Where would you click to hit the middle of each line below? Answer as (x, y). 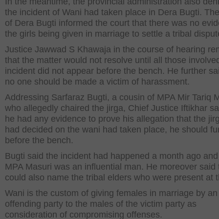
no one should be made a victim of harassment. (97, 82)
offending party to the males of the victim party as (101, 204)
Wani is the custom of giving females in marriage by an (111, 193)
